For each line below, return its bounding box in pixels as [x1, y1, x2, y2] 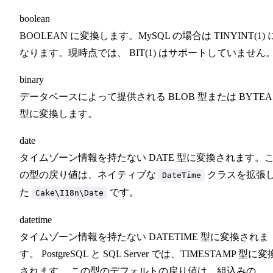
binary [19, 74, 44, 85]
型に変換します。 [19, 108, 97, 119]
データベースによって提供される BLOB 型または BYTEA [19, 91, 272, 102]
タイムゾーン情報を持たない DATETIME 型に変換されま [19, 231, 269, 242]
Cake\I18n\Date [35, 188, 104, 197]
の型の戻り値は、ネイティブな [19, 169, 158, 180]
